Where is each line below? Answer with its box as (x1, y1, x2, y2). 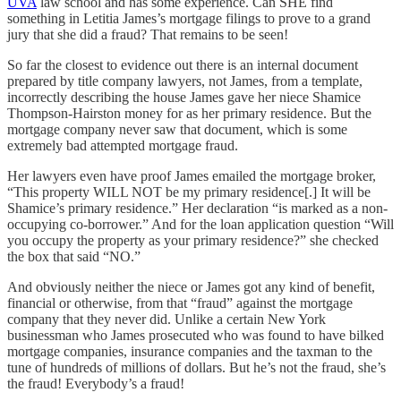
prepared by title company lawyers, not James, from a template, (7, 73, 363, 89)
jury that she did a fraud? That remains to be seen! (7, 26, 288, 42)
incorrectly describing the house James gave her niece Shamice (7, 89, 361, 105)
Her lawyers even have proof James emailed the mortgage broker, (7, 167, 376, 183)
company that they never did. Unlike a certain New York (7, 311, 326, 327)
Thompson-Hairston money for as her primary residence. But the (7, 105, 371, 121)
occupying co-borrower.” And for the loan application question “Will (7, 216, 394, 232)
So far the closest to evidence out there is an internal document (7, 56, 358, 73)
